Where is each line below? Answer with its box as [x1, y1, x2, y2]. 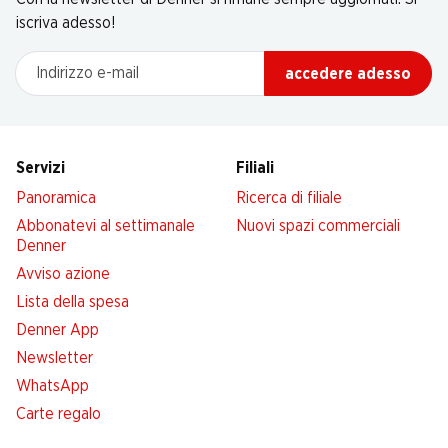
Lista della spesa [16, 294, 129, 310]
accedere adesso [285, 65, 411, 82]
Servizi [16, 160, 65, 176]
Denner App [16, 322, 99, 338]
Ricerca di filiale [236, 190, 342, 206]
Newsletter [16, 350, 93, 366]
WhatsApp [16, 378, 89, 394]
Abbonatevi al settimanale [16, 218, 195, 234]
